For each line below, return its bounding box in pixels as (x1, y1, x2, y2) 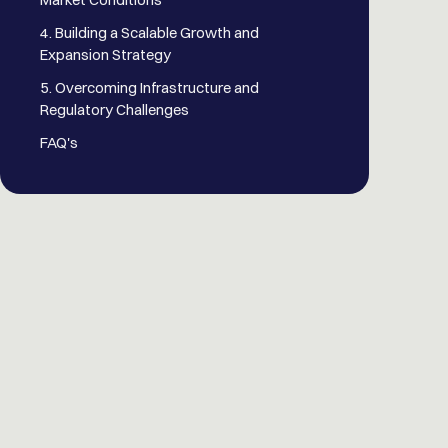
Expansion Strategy (40, 45, 171, 65)
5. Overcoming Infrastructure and (40, 78, 259, 98)
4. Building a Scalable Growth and (40, 23, 259, 43)
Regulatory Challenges (40, 100, 189, 120)
